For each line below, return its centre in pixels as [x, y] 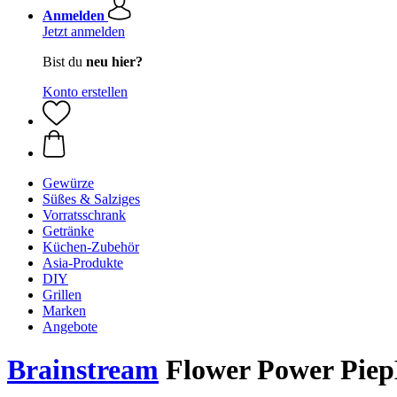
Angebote [70, 327]
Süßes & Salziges [91, 199]
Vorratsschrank [84, 215]
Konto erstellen [85, 92]
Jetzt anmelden [84, 31]
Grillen [62, 295]
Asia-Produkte [83, 263]
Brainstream [83, 370]
